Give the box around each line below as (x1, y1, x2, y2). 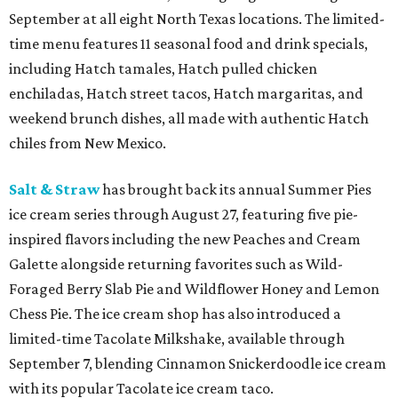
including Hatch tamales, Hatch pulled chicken (9, 60, 317, 77)
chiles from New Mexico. (9, 134, 166, 152)
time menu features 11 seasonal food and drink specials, (9, 35, 368, 52)
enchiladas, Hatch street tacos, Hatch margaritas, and (9, 84, 363, 102)
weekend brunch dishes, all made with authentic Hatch (9, 109, 369, 127)
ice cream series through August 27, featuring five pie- (9, 205, 358, 223)
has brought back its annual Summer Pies (99, 180, 371, 198)
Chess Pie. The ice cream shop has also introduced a (9, 305, 341, 322)
